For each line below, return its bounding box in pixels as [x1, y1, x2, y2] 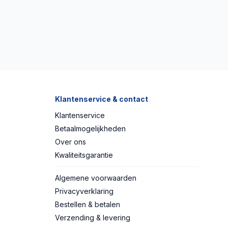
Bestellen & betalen [55, 199, 120, 209]
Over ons [55, 137, 86, 146]
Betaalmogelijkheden [55, 124, 126, 133]
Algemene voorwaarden [55, 173, 136, 182]
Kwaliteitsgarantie [55, 150, 113, 159]
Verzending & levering [55, 213, 130, 222]
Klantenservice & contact [55, 94, 148, 103]
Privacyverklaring [55, 186, 113, 195]
